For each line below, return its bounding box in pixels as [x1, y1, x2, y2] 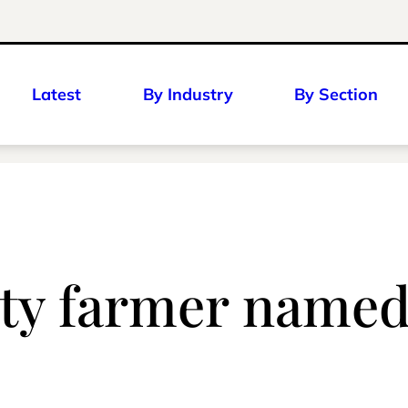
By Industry [142, 84, 233, 105]
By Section [294, 84, 378, 105]
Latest [32, 84, 81, 105]
